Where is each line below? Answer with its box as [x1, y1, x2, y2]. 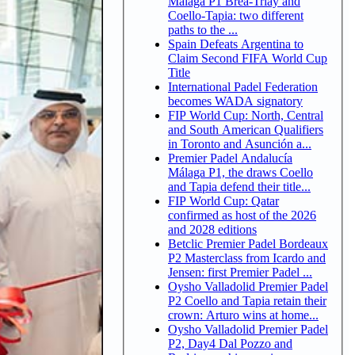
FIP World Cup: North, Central [168, 108, 323, 122]
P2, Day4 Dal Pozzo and [168, 336, 292, 350]
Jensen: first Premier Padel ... [168, 265, 312, 279]
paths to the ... [168, 22, 238, 36]
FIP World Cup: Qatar [168, 193, 279, 208]
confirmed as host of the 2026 [168, 208, 316, 222]
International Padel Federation [168, 79, 318, 94]
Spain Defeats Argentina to [168, 36, 303, 51]
